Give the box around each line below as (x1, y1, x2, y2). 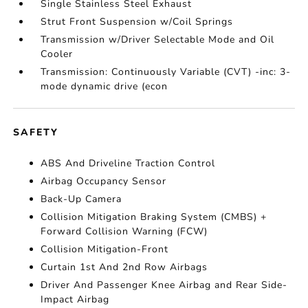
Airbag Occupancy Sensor (41, 175, 167, 188)
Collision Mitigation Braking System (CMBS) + (41, 210, 267, 223)
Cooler (41, 47, 74, 60)
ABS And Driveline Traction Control (41, 157, 216, 170)
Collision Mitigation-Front (41, 243, 169, 256)
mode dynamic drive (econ (41, 80, 168, 93)
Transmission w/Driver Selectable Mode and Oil (41, 33, 275, 46)
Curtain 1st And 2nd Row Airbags (41, 261, 208, 274)
